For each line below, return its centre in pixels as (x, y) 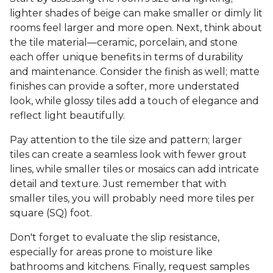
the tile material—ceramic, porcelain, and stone (124, 43)
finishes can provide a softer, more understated (125, 87)
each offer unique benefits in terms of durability (126, 57)
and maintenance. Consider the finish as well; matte (135, 72)
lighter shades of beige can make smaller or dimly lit (136, 13)
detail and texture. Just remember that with (118, 184)
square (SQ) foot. (51, 213)
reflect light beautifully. (67, 116)
